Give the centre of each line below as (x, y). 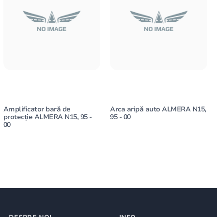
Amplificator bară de (37, 109)
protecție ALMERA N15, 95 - (47, 117)
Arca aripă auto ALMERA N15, (158, 109)
